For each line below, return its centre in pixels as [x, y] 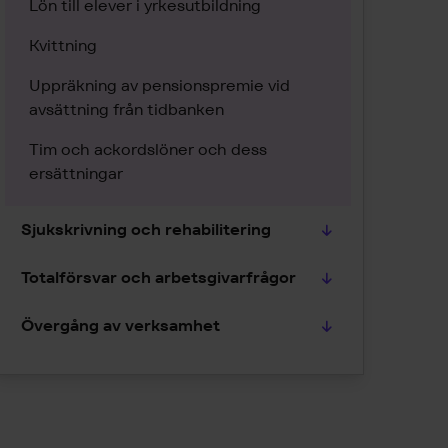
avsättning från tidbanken [126, 109]
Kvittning [63, 45]
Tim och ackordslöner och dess [148, 149]
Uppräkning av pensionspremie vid [159, 85]
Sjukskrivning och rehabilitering [146, 229]
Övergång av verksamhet [120, 325]
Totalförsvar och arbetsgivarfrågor [158, 277]
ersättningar [76, 173]
